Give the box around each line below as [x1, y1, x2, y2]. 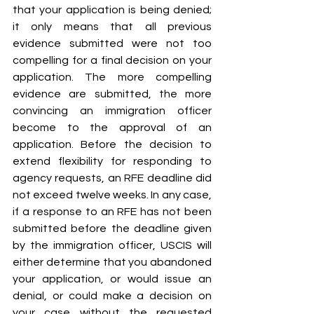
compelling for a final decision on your [13, 55, 212, 67]
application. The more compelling [13, 71, 212, 83]
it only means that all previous [13, 21, 212, 33]
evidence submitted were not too [13, 38, 212, 50]
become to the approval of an [13, 122, 212, 134]
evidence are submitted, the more [13, 88, 212, 100]
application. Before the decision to [13, 139, 212, 151]
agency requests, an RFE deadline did [13, 172, 212, 184]
